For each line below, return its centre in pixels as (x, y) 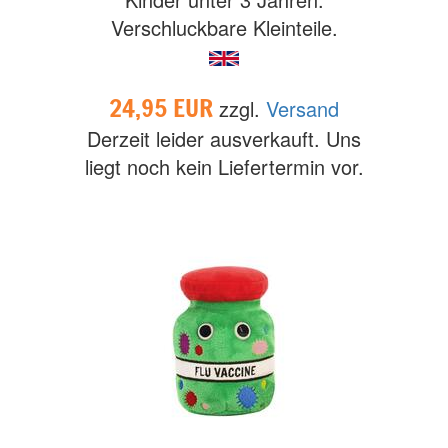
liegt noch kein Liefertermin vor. (224, 166)
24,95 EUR (164, 107)
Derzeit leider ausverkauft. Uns (224, 138)
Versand (302, 108)
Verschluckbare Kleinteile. (224, 27)
